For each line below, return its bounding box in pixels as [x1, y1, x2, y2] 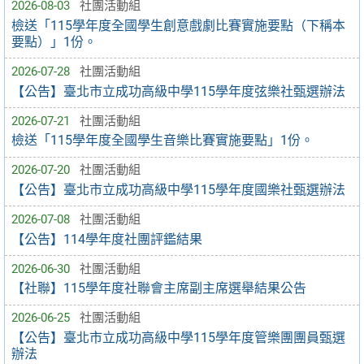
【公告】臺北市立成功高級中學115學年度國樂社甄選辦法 [11, 181, 345, 197]
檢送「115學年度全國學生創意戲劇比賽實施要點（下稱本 [11, 17, 345, 33]
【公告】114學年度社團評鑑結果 [11, 231, 202, 247]
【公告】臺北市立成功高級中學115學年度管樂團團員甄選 [11, 329, 345, 345]
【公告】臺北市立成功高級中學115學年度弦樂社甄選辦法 [11, 83, 345, 99]
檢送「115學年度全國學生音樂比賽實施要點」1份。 [11, 132, 314, 149]
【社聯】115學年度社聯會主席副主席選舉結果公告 [11, 280, 306, 297]
